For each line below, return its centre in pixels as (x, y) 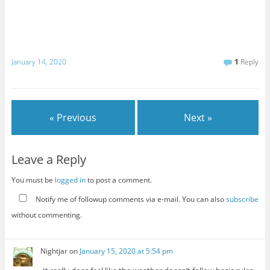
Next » (198, 118)
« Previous (73, 118)
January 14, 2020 (39, 61)
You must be (33, 180)
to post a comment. (118, 180)
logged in (70, 180)
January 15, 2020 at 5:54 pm (127, 251)
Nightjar (54, 251)
